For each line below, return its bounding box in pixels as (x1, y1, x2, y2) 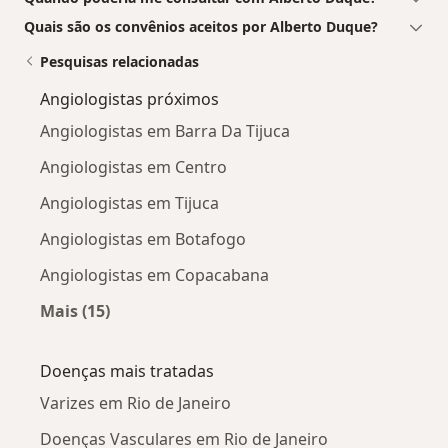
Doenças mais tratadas (40, 359, 214, 382)
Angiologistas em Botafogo (40, 227, 246, 250)
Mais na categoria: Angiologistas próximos (74, 322, 415, 345)
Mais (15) (40, 299, 110, 322)
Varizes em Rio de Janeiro (40, 391, 231, 414)
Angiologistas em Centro (40, 155, 227, 178)
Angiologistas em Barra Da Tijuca (40, 119, 290, 142)
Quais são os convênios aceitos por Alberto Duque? (24, 16, 378, 36)
